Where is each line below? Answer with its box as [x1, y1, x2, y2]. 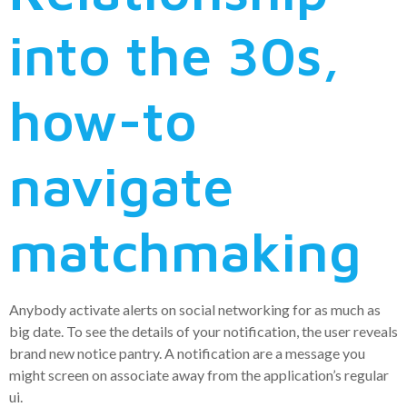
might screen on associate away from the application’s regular [9, 366, 389, 384]
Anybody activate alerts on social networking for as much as [9, 301, 381, 319]
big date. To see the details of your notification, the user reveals [9, 323, 398, 341]
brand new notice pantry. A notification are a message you [9, 344, 365, 362]
